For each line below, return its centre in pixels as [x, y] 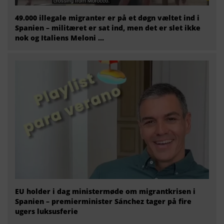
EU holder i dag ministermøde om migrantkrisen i [105, 191]
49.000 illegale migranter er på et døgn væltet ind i [107, 18]
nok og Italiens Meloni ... [59, 38]
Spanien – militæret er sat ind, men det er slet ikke [108, 28]
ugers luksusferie [46, 211]
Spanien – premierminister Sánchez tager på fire [103, 201]
